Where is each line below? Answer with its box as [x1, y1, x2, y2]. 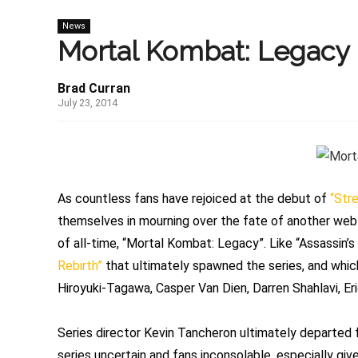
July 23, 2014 [58, 97, 117, 109]
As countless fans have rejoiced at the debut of [58, 191, 330, 207]
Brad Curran [58, 81, 130, 97]
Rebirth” [58, 258, 102, 274]
